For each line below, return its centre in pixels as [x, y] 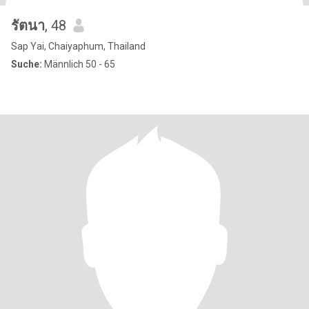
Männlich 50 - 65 [79, 64]
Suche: [27, 64]
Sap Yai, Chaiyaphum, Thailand [78, 46]
